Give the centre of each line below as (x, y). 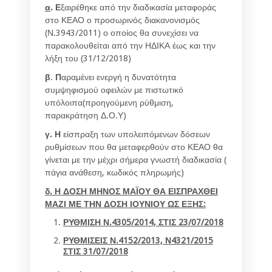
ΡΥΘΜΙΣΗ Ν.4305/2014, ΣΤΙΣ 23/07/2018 (143, 222)
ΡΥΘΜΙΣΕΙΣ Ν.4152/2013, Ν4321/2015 (138, 240)
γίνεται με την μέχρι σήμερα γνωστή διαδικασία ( (136, 159)
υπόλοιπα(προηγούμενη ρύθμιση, (109, 102)
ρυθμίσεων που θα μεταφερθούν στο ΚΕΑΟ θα (134, 147)
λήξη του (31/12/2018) (88, 58)
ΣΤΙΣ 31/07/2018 (96, 251)
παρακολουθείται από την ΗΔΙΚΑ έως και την (130, 45)
